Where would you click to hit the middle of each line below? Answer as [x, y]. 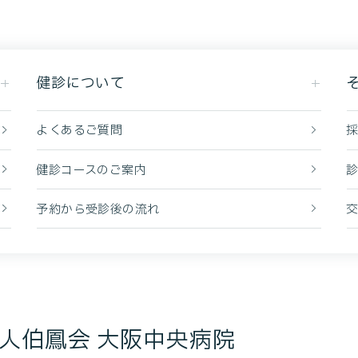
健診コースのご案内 [91, 170]
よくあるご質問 [80, 131]
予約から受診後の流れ [98, 209]
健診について [81, 83]
